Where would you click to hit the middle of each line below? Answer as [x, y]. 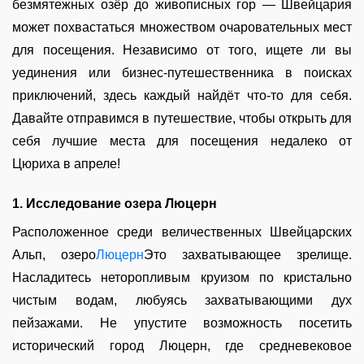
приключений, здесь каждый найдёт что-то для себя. [182, 95]
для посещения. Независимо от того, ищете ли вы [182, 50]
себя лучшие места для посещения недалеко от [182, 141]
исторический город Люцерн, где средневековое [182, 346]
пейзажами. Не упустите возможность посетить [182, 323]
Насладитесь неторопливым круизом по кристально [182, 277]
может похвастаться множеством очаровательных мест [182, 27]
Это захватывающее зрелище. [248, 255]
